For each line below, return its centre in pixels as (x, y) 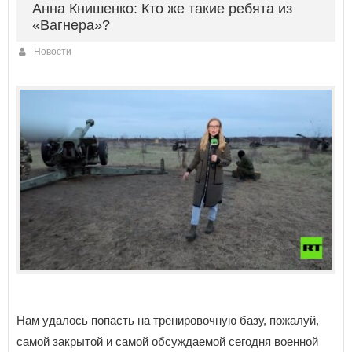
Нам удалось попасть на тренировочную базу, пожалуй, (168, 321)
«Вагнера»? (71, 26)
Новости (53, 52)
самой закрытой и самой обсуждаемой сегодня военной (167, 342)
